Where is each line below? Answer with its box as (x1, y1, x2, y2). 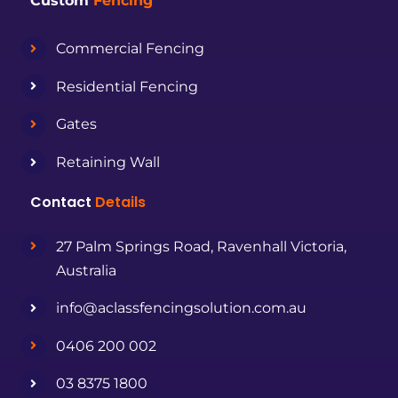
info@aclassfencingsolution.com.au (55, 299, 306, 317)
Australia (55, 261, 116, 279)
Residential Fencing (55, 77, 198, 95)
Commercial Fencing (55, 40, 204, 58)
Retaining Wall (55, 154, 160, 171)
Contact (30, 191, 96, 212)
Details (95, 191, 147, 212)
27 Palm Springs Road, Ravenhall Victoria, (55, 237, 346, 255)
